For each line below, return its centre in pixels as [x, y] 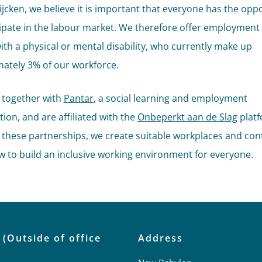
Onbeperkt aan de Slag [187, 117]
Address [160, 238]
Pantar [78, 98]
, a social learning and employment [170, 98]
